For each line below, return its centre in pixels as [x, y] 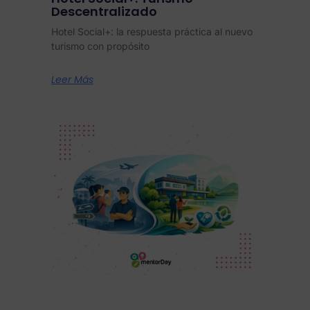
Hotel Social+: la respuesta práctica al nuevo [152, 32]
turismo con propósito [100, 46]
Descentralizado [104, 12]
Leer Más [72, 80]
